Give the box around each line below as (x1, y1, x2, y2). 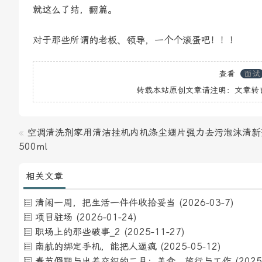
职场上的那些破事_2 (35, 226, 120, 238)
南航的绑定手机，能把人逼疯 (35, 241, 157, 253)
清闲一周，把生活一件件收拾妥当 (35, 197, 175, 209)
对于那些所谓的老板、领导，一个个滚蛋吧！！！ (33, 35, 239, 46)
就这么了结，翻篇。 (33, 4, 117, 16)
